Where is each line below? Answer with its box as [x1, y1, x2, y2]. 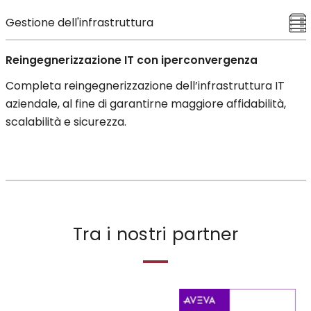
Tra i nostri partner [73, 221, 238, 246]
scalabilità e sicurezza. [5, 113, 126, 130]
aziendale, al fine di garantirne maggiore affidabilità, [5, 95, 286, 112]
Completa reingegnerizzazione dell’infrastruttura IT [5, 77, 285, 94]
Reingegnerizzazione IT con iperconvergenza [5, 52, 258, 67]
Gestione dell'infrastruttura [5, 14, 153, 31]
